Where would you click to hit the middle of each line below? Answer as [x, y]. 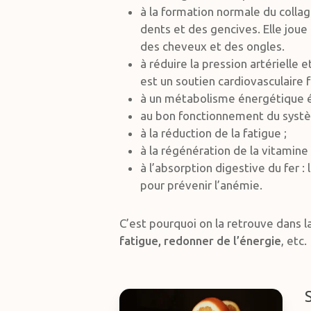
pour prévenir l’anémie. [202, 185]
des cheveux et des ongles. [213, 46]
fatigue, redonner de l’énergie [201, 241]
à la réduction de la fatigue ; [214, 133]
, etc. [294, 241]
